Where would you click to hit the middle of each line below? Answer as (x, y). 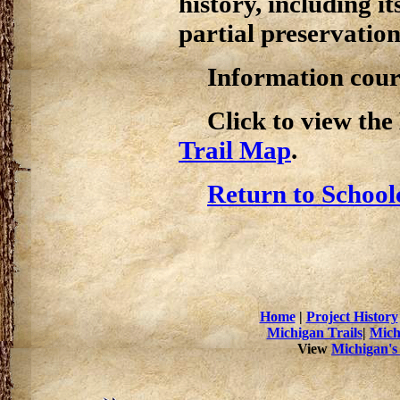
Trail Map (235, 150)
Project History (352, 317)
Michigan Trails (314, 333)
